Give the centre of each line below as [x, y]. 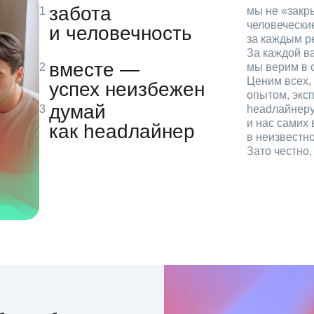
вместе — [94, 69]
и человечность [121, 33]
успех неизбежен [127, 89]
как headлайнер [122, 131]
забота [80, 13]
